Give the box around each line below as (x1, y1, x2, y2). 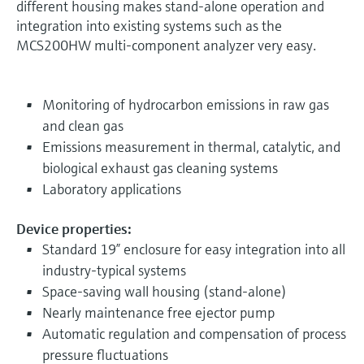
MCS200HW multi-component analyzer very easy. (16, 35, 316, 54)
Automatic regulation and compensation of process (42, 323, 346, 343)
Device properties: (16, 219, 132, 238)
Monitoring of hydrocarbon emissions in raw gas (42, 94, 329, 114)
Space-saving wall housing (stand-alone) (42, 281, 287, 301)
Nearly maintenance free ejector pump (42, 302, 275, 322)
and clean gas (42, 115, 123, 135)
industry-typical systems (42, 260, 186, 279)
